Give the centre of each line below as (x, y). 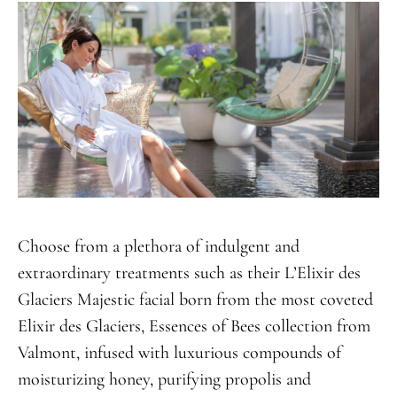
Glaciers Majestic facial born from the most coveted (195, 300)
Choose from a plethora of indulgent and (158, 247)
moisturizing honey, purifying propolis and (164, 380)
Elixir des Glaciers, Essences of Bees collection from (194, 327)
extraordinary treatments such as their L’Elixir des (189, 273)
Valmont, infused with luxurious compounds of (179, 353)
